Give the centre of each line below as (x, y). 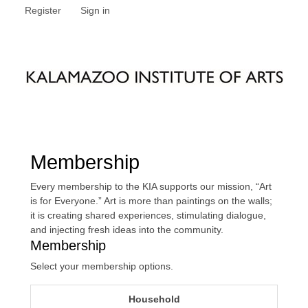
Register (43, 10)
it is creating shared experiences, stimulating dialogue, (148, 215)
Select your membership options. (102, 266)
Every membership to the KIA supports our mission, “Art (151, 186)
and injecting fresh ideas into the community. (127, 230)
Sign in (95, 10)
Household (154, 299)
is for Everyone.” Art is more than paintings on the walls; (151, 201)
